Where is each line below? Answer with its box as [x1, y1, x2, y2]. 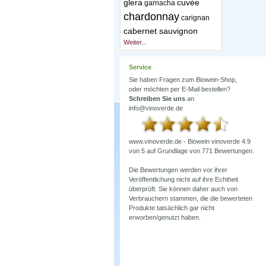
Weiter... [123, 39, 147, 46]
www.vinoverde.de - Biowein [129, 138, 210, 145]
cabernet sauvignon [123, 26, 198, 36]
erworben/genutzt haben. [129, 214, 201, 221]
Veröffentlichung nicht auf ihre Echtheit [129, 176, 238, 183]
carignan [181, 14, 210, 23]
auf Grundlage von [147, 147, 202, 155]
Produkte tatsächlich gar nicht [129, 204, 214, 212]
